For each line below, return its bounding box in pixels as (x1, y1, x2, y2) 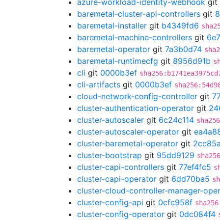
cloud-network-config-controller (77, 91, 197, 101)
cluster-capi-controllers (77, 162, 164, 172)
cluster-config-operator (77, 209, 165, 219)
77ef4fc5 (179, 162, 211, 172)
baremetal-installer (77, 21, 147, 30)
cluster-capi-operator (77, 174, 157, 184)
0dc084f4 (179, 209, 216, 219)
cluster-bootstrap (77, 150, 142, 160)
